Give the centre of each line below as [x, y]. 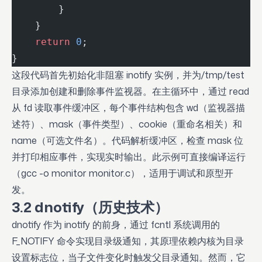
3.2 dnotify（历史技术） [90, 207]
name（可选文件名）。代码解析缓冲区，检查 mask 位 [127, 140]
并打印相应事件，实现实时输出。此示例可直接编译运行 [129, 157]
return [41, 42]
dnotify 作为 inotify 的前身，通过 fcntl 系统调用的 [116, 225]
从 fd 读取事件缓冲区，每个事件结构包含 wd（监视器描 [128, 108]
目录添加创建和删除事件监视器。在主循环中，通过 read [130, 91]
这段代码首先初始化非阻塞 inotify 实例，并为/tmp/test [128, 75]
